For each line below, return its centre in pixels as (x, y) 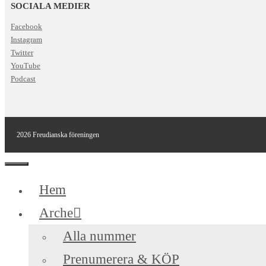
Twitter (22, 53)
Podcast (23, 79)
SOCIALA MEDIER (50, 6)
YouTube (26, 66)
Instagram (26, 40)
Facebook (26, 27)
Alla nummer (99, 236)
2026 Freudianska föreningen (58, 135)
